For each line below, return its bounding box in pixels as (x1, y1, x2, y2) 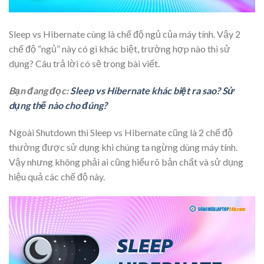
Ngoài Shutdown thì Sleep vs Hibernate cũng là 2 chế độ (9, 127, 233, 138)
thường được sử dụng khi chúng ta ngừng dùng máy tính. (9, 141, 237, 153)
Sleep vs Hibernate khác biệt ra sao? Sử (70, 85, 234, 97)
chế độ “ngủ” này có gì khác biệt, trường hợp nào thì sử (9, 43, 230, 55)
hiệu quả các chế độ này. (9, 171, 105, 183)
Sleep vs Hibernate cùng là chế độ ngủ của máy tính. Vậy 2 (9, 28, 240, 40)
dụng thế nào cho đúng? (9, 100, 107, 111)
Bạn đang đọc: (9, 85, 70, 97)
